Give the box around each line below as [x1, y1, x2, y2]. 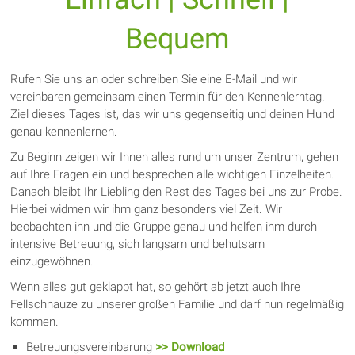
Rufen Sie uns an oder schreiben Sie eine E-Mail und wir [10, 71, 298, 86]
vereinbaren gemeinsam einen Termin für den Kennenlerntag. [10, 89, 326, 104]
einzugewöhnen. [10, 254, 94, 269]
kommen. [10, 314, 59, 329]
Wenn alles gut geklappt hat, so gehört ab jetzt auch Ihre [10, 279, 301, 294]
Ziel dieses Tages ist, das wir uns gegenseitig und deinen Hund [10, 106, 335, 121]
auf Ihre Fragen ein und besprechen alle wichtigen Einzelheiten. [10, 166, 335, 181]
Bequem [124, 21, 230, 55]
